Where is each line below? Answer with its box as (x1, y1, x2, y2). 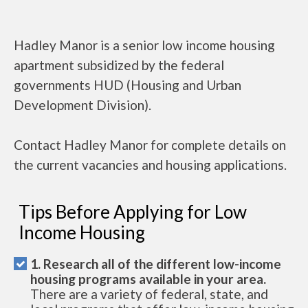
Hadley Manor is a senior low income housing (14, 37, 275, 53)
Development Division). (14, 97, 151, 113)
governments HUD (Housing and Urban (14, 77, 241, 93)
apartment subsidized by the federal (14, 57, 224, 73)
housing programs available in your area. (30, 271, 266, 287)
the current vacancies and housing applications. (14, 157, 287, 173)
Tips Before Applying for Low (19, 201, 247, 223)
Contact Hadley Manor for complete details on (14, 137, 286, 153)
